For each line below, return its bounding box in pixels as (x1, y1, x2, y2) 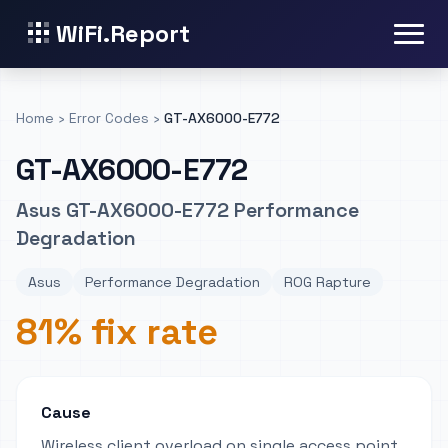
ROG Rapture (284, 273, 371, 291)
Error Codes (69, 109, 149, 127)
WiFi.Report (56, 18, 190, 49)
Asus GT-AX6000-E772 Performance (16, 197, 359, 223)
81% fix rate (16, 309, 218, 355)
